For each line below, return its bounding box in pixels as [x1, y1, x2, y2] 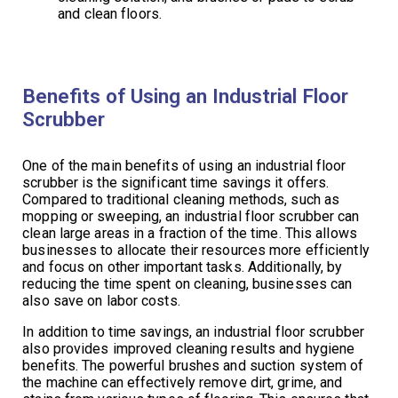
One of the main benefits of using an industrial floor [22, 156, 346, 174]
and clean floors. [58, 4, 162, 22]
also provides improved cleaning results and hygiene [22, 339, 355, 357]
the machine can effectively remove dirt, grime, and [22, 373, 343, 391]
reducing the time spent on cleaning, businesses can [22, 275, 353, 292]
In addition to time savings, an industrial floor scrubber [22, 322, 364, 340]
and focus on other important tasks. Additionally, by [22, 258, 343, 275]
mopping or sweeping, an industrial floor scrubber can [22, 207, 360, 225]
